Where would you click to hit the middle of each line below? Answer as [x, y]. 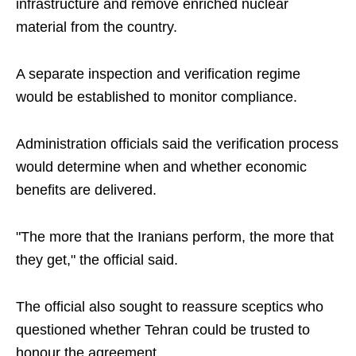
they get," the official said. [97, 260]
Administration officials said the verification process [177, 144]
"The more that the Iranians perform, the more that [175, 237]
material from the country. [97, 27]
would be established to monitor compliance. [157, 97]
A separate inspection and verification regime [158, 74]
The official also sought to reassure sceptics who [170, 307]
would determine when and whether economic [161, 167]
